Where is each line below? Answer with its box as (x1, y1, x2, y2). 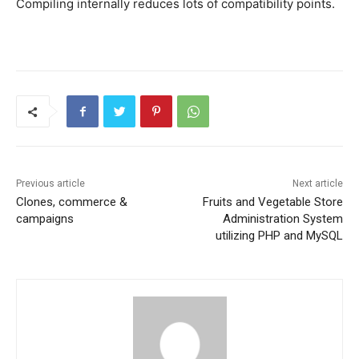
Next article (292, 178, 343, 190)
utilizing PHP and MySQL (215, 228, 343, 244)
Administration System (222, 212, 343, 227)
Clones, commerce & (16, 195, 127, 210)
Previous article (16, 178, 85, 190)
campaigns (16, 212, 74, 227)
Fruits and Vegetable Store (202, 195, 343, 210)
